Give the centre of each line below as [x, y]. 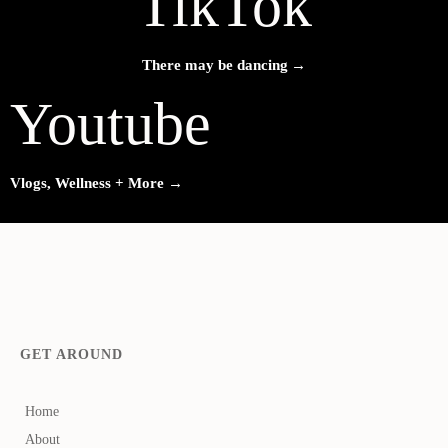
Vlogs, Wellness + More [89, 183]
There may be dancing [215, 65]
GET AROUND [71, 355]
